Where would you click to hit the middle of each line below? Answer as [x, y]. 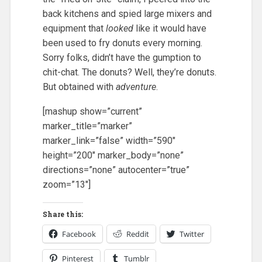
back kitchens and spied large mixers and [127, 13]
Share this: [63, 214]
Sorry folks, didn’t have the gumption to [122, 57]
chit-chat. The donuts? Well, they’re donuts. [129, 72]
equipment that [74, 28]
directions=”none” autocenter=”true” [116, 170]
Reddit [137, 234]
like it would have [170, 28]
